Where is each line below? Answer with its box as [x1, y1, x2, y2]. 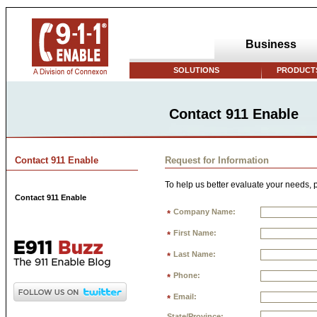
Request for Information [165, 155, 269, 166]
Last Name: [173, 250, 216, 259]
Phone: [173, 271, 200, 280]
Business [246, 38, 296, 50]
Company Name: [173, 207, 236, 217]
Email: [173, 292, 197, 301]
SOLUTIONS [173, 66, 219, 74]
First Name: [173, 229, 217, 238]
